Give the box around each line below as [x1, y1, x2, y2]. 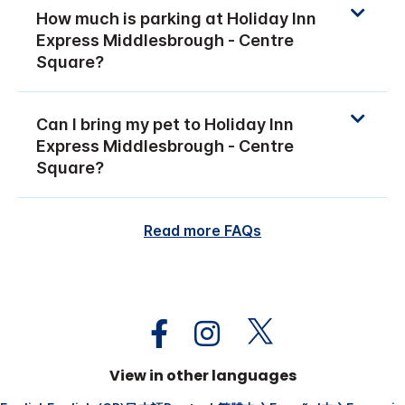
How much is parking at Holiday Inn [36, 8, 316, 28]
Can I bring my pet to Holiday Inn [36, 114, 294, 134]
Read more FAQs [144, 221, 261, 240]
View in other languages [108, 364, 297, 386]
